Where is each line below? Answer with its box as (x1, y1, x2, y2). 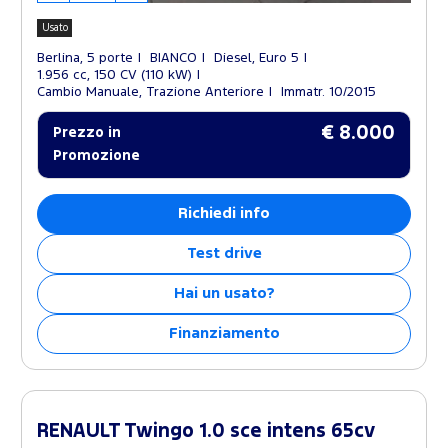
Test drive (186, 247, 262, 261)
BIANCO (150, 52, 197, 65)
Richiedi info (178, 207, 270, 221)
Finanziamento (168, 327, 280, 341)
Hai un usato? (173, 287, 275, 301)
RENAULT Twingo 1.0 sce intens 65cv (37, 423, 375, 441)
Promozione (53, 150, 140, 163)
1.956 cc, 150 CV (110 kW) (37, 69, 192, 82)
